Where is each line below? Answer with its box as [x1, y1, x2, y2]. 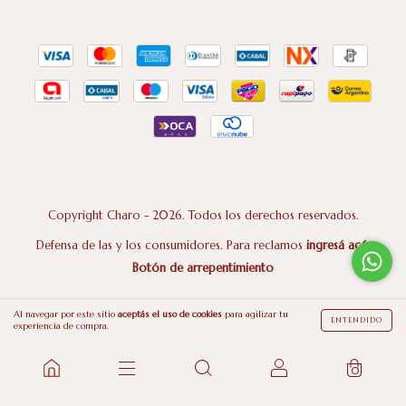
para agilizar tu [222, 308, 288, 320]
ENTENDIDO [331, 314, 382, 324]
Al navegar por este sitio [14, 308, 118, 320]
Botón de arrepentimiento [132, 260, 274, 276]
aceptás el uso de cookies [118, 308, 222, 320]
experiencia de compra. [14, 320, 109, 332]
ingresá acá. [306, 237, 370, 254]
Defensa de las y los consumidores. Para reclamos [36, 237, 303, 254]
